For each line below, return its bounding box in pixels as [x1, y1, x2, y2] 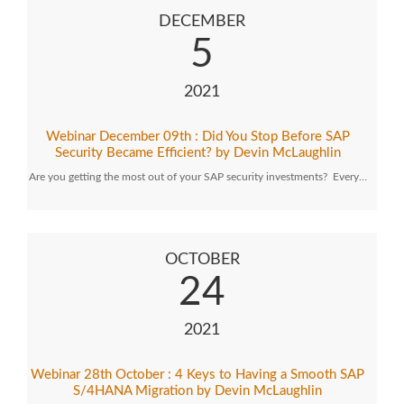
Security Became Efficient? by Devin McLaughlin [54, 146, 341, 160]
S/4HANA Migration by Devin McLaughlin [73, 384, 322, 398]
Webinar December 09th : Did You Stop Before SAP [45, 130, 350, 143]
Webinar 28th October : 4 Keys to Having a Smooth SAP [31, 368, 364, 381]
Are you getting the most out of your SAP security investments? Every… [28, 171, 367, 182]
